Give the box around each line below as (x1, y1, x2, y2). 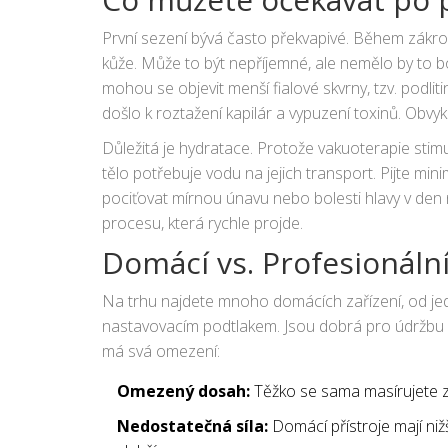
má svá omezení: (102, 339, 220, 362)
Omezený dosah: (117, 379, 250, 402)
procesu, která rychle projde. (102, 211, 303, 234)
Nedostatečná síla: (117, 414, 268, 437)
